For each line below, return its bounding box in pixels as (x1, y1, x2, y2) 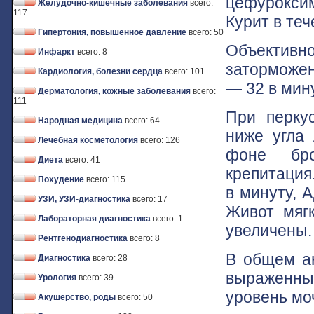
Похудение (38, 175, 84, 184)
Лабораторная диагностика (38, 214, 151, 224)
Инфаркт (38, 47, 75, 57)
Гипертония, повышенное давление (38, 27, 186, 37)
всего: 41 (65, 155, 100, 165)
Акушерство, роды (38, 292, 116, 302)
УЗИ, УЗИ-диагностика (38, 194, 130, 204)
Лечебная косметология (38, 135, 138, 145)
